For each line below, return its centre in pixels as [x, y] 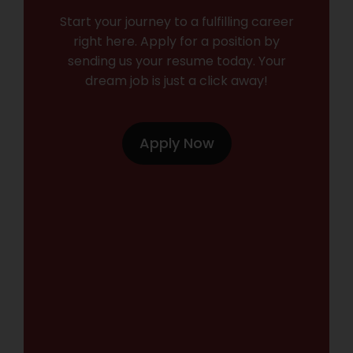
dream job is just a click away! [176, 80]
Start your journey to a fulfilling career [176, 21]
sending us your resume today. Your [176, 61]
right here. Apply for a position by [176, 41]
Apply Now [176, 143]
